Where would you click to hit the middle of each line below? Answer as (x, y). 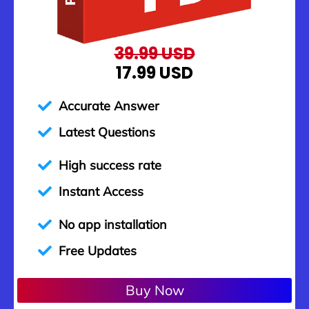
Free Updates (98, 251)
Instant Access (101, 192)
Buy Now (154, 290)
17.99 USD (154, 73)
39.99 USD (154, 54)
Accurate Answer (109, 106)
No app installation (113, 225)
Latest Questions (107, 132)
